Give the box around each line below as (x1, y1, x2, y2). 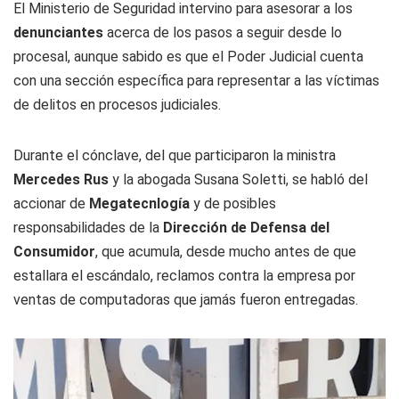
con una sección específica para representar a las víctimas (13, 72, 379, 90)
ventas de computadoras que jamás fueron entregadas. (13, 291, 358, 309)
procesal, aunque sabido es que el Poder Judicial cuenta (13, 48, 363, 66)
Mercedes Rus (13, 171, 109, 189)
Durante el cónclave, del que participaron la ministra (13, 147, 336, 165)
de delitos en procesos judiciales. (13, 96, 221, 114)
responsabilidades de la (13, 219, 163, 237)
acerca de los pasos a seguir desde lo (107, 24, 342, 42)
